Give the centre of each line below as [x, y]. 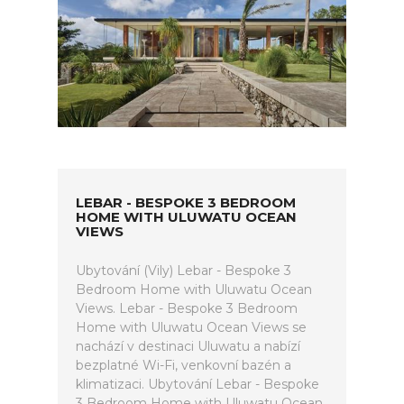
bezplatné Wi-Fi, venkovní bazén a [184, 365]
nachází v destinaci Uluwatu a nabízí [188, 346]
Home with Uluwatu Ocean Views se [191, 327]
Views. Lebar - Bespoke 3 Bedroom [187, 308]
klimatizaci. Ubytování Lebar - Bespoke [197, 384]
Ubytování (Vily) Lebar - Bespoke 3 [184, 271]
